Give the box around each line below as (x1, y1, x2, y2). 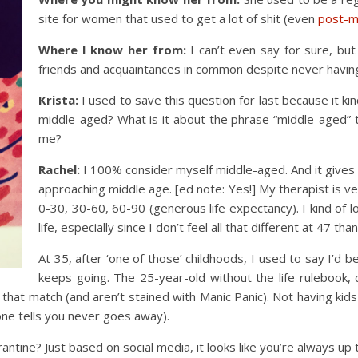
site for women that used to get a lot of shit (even (38, 10, 318, 26)
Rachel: (38, 161, 80, 177)
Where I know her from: (38, 42, 186, 58)
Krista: (38, 92, 78, 108)
